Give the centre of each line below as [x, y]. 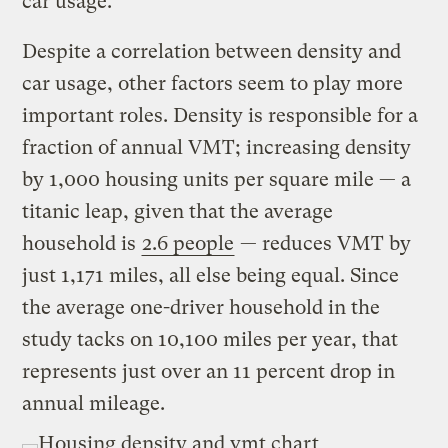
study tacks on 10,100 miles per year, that [210, 339]
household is [82, 243]
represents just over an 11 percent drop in [209, 371]
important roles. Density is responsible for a [220, 115]
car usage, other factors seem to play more [213, 83]
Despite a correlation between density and [212, 51]
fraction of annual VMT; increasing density [217, 147]
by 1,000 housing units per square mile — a [217, 179]
